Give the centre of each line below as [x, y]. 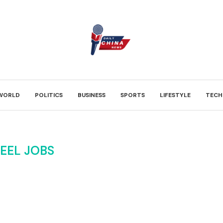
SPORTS [133, 95]
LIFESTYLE [175, 95]
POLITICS [49, 95]
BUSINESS [92, 95]
